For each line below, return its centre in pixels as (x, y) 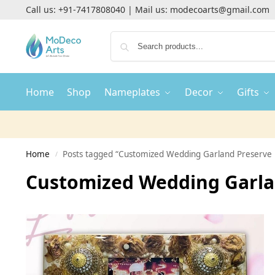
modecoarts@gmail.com (219, 10)
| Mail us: (147, 10)
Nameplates (133, 92)
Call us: (42, 10)
